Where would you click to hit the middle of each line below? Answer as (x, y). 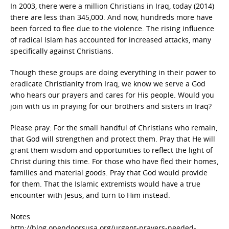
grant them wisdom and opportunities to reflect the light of (111, 150)
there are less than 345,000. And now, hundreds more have (111, 17)
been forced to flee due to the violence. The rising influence (112, 29)
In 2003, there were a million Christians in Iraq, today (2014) (112, 6)
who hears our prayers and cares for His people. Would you (112, 95)
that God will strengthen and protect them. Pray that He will (113, 139)
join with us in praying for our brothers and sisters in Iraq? (111, 106)
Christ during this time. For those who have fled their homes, (114, 162)
